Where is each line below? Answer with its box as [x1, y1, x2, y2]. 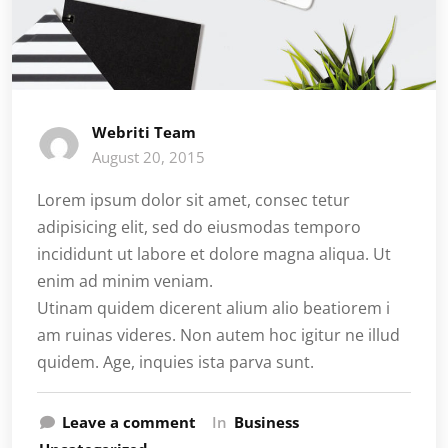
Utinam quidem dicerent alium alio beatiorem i [37, 296, 390, 319]
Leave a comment [62, 411, 196, 432]
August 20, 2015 [92, 146, 205, 167]
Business [234, 411, 299, 432]
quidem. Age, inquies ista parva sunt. [37, 350, 314, 373]
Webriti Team [92, 121, 196, 142]
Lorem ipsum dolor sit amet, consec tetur [37, 188, 350, 211]
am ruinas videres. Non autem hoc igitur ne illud [37, 323, 400, 346]
